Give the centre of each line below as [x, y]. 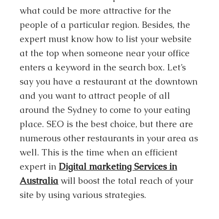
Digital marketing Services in [118, 167]
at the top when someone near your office [105, 53]
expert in [38, 167]
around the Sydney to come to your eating [105, 110]
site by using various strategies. [83, 195]
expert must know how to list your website [106, 39]
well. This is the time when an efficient [99, 153]
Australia [39, 181]
